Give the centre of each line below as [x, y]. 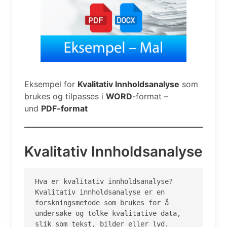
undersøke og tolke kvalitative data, [108, 214]
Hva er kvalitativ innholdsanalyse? [104, 182]
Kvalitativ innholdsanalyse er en [100, 192]
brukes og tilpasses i [65, 96]
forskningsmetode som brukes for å [102, 203]
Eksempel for [51, 84]
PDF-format [64, 108]
